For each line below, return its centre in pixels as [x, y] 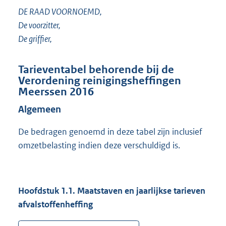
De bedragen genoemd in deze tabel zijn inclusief [110, 131]
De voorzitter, [39, 25]
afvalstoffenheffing [55, 204]
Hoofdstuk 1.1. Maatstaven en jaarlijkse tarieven [112, 190]
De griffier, [35, 39]
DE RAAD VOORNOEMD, [60, 12]
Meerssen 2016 [56, 92]
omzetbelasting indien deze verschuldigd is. [99, 145]
